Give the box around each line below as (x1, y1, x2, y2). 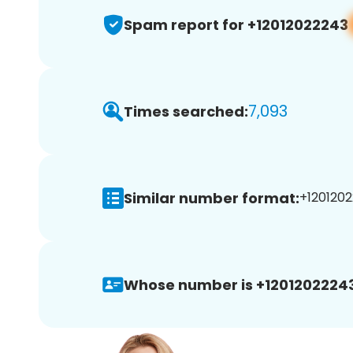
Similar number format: (124, 188, 299, 208)
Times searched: (124, 101, 248, 121)
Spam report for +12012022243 (124, 14, 348, 35)
